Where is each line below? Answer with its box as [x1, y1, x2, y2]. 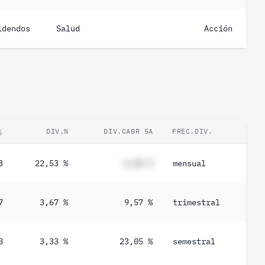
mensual [173, 158, 206, 169]
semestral [173, 236, 215, 247]
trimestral [173, 197, 220, 208]
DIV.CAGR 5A [104, 127, 153, 135]
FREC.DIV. [172, 127, 213, 135]
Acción [204, 23, 232, 34]
